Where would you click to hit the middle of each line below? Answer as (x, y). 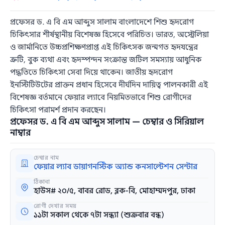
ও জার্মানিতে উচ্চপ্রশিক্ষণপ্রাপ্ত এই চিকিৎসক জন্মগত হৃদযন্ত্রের (104, 47)
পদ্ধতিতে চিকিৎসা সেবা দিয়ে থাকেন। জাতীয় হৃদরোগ (92, 72)
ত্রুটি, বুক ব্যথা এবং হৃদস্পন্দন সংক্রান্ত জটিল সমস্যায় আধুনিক (106, 60)
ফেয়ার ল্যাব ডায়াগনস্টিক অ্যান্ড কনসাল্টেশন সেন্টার (116, 166)
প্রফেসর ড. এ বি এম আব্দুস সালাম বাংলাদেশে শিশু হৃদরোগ (102, 22)
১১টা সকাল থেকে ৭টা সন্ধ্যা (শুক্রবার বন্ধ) (99, 215)
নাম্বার (21, 133)
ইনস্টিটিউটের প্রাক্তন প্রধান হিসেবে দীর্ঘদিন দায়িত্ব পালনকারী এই (109, 85)
